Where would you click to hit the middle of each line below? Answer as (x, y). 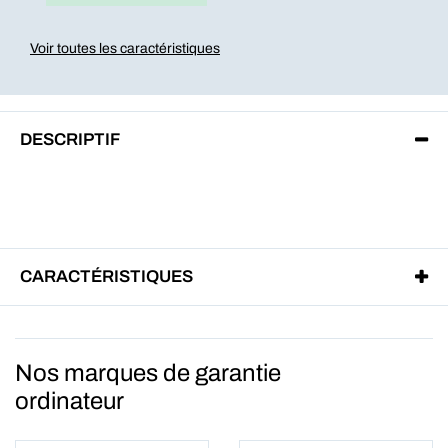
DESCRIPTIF (70, 139)
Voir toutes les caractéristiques (125, 48)
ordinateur (69, 401)
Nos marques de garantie (148, 373)
